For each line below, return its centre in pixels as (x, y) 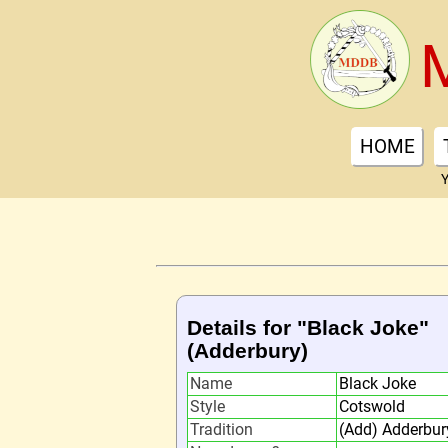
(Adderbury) (247, 350)
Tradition (221, 429)
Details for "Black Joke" (308, 327)
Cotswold (372, 406)
